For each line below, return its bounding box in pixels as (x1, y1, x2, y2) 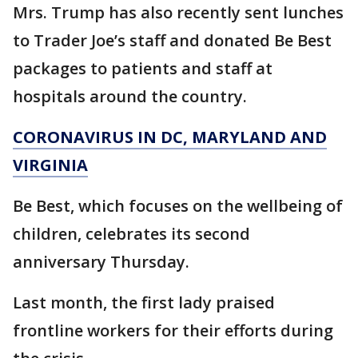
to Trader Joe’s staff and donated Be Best (13, 30, 332, 51)
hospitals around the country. (13, 86, 247, 107)
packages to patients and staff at (13, 58, 272, 79)
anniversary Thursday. (13, 251, 189, 272)
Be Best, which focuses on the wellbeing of (13, 195, 343, 217)
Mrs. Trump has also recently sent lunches (13, 2, 344, 23)
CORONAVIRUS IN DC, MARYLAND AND (13, 126, 327, 148)
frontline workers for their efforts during (13, 320, 333, 341)
